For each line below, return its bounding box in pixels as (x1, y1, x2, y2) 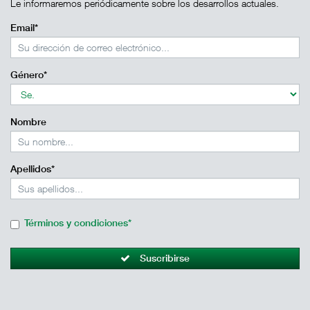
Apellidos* (10, 163, 55, 174)
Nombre (10, 116, 46, 127)
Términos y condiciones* (24, 217, 131, 228)
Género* (10, 69, 47, 80)
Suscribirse (140, 253, 190, 264)
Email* (10, 22, 38, 33)
